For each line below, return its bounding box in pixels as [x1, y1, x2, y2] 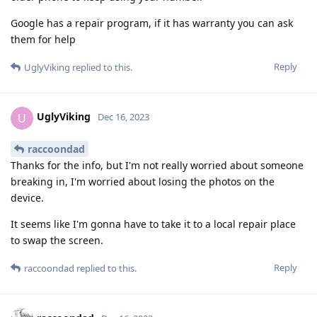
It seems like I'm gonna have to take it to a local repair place [11, 217, 296, 231]
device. [11, 191, 44, 205]
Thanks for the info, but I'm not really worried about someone [11, 158, 304, 173]
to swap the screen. [11, 234, 103, 248]
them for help [11, 32, 76, 46]
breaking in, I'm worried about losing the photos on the [11, 175, 275, 189]
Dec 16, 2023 [98, 110, 149, 124]
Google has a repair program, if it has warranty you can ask [11, 16, 293, 30]
